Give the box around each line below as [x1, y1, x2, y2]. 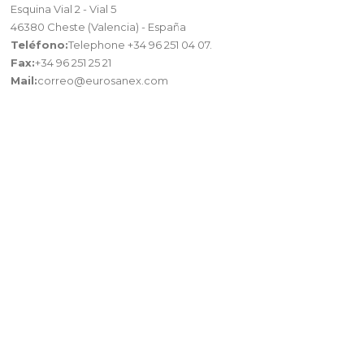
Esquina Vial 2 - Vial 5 [11, 2, 117, 15]
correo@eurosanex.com [37, 73, 169, 87]
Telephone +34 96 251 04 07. [68, 37, 213, 51]
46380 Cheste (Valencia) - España [11, 19, 187, 33]
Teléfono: [11, 37, 69, 51]
